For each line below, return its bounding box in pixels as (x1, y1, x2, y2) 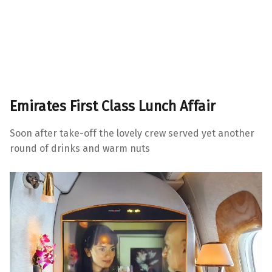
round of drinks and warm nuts (10, 142, 150, 154)
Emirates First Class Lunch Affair (10, 98, 216, 115)
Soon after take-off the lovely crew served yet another (10, 127, 254, 139)
